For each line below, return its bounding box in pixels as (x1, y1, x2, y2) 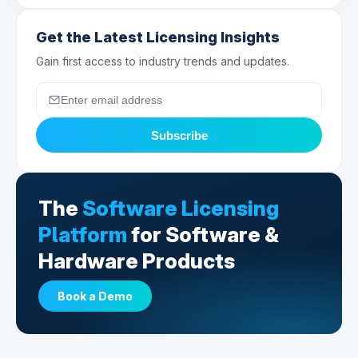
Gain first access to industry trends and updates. (36, 54, 289, 68)
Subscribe (150, 128, 208, 142)
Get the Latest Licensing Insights (36, 29, 280, 46)
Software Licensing (82, 196, 279, 221)
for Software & (131, 222, 279, 247)
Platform (38, 222, 127, 247)
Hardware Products (38, 249, 235, 273)
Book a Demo (58, 289, 133, 303)
